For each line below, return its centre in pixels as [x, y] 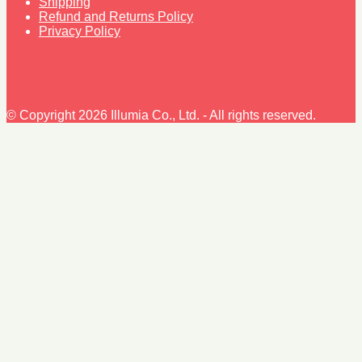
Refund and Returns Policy [116, 17]
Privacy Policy [80, 32]
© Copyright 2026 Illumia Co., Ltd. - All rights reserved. [161, 116]
